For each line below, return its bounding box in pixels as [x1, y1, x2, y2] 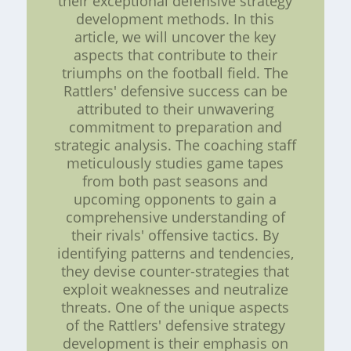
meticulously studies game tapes [67, 153, 284, 172]
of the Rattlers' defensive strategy [65, 315, 285, 335]
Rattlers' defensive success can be [63, 81, 288, 100]
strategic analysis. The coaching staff [54, 135, 297, 154]
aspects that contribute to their [73, 45, 277, 64]
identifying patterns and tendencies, [56, 243, 294, 262]
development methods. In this [76, 9, 275, 28]
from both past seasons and [82, 171, 269, 190]
